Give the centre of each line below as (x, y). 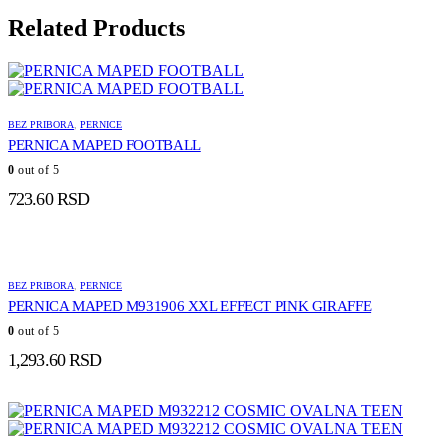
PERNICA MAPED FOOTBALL (104, 145)
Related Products (96, 28)
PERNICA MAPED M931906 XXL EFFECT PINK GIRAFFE (190, 306)
